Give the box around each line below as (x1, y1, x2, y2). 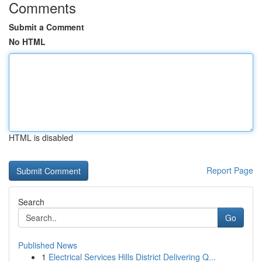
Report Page (206, 164, 253, 176)
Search (18, 196, 44, 208)
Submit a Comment (9, 21, 84, 33)
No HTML (9, 36, 46, 47)
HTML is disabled (9, 132, 73, 143)
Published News (18, 239, 77, 251)
